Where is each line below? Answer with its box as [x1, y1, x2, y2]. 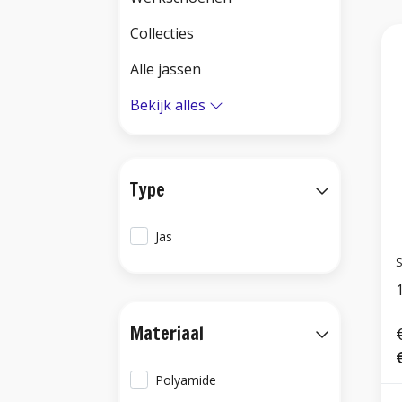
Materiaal [130, 320, 204, 346]
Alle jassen [130, 59, 201, 79]
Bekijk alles [130, 95, 205, 115]
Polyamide [155, 371, 217, 389]
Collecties [130, 23, 194, 43]
